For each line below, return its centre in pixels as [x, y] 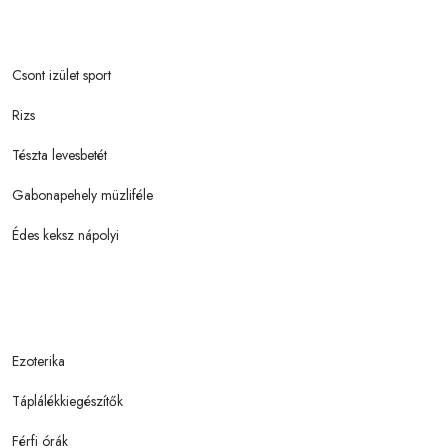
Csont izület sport [61, 74]
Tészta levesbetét [59, 154]
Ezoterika [38, 360]
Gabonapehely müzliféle [82, 194]
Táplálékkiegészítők [67, 400]
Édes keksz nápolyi [65, 234]
